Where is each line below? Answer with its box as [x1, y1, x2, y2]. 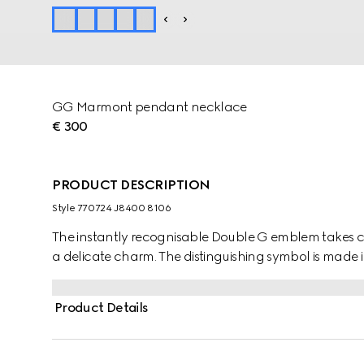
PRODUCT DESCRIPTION [52, 177, 210, 193]
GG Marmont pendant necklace [52, 99, 247, 115]
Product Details [54, 300, 149, 315]
